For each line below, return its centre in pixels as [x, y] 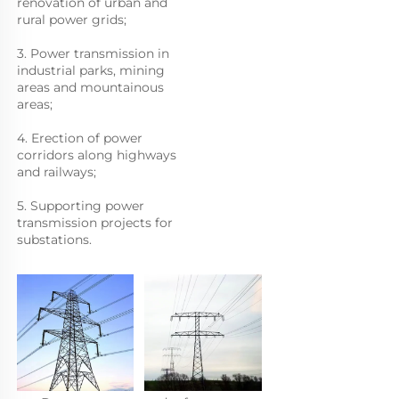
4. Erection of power [80, 138]
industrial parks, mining [91, 70]
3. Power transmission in [93, 53]
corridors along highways [97, 155]
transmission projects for [95, 222]
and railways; [58, 171]
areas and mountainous [90, 87]
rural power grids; [73, 19]
